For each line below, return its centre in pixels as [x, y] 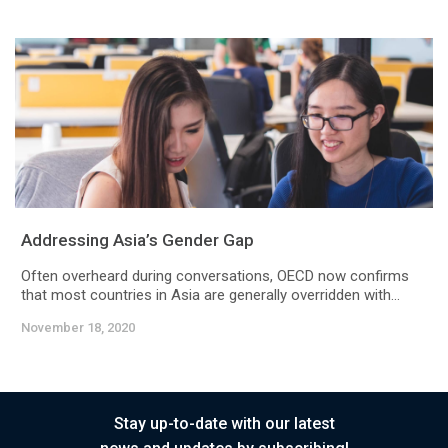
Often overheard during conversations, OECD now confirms [215, 276]
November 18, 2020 [78, 328]
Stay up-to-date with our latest [224, 424]
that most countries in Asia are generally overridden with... [210, 295]
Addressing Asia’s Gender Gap [137, 240]
